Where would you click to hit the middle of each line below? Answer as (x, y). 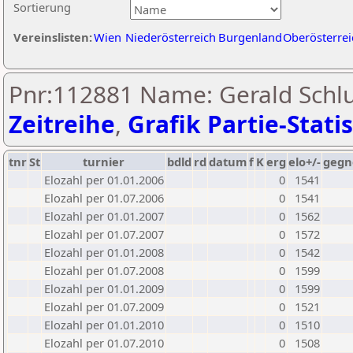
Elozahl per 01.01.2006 (104, 180)
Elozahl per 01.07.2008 (104, 270)
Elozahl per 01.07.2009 (104, 307)
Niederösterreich (171, 37)
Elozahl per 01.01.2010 (104, 325)
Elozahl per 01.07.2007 (104, 234)
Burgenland (250, 37)
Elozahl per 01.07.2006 (104, 198)
